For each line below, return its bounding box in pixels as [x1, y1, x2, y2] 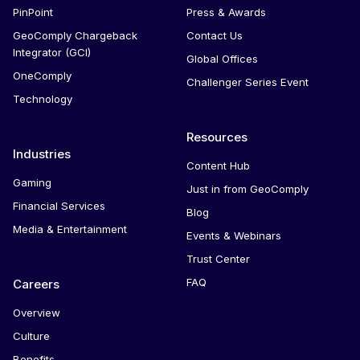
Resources [186, 129, 247, 145]
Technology [13, 92, 72, 105]
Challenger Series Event [186, 75, 309, 88]
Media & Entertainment [13, 222, 127, 235]
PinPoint [13, 5, 53, 18]
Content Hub [186, 158, 250, 172]
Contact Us [186, 28, 243, 42]
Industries [13, 145, 71, 162]
